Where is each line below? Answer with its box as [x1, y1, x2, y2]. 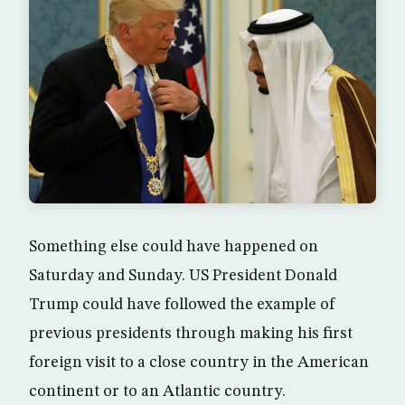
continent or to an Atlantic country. [29, 383, 286, 400]
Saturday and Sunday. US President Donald [29, 268, 337, 284]
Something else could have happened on [29, 239, 318, 255]
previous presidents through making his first [29, 325, 353, 342]
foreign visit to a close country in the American [29, 354, 369, 371]
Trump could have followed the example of [29, 297, 335, 313]
